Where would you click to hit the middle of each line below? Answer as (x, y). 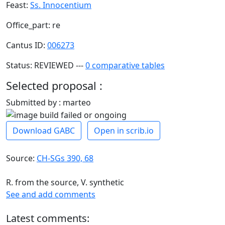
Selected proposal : (54, 85)
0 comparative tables (125, 65)
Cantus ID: (27, 45)
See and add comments (51, 195)
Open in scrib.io (124, 131)
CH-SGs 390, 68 (65, 158)
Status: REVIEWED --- (46, 65)
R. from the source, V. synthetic (65, 183)
